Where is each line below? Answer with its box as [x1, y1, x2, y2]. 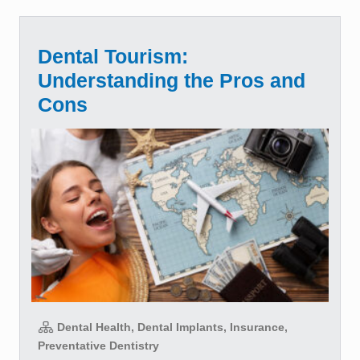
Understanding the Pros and [38, 68, 305, 92]
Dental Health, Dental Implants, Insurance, [54, 320, 288, 333]
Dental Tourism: [38, 44, 188, 67]
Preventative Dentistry [38, 338, 159, 352]
